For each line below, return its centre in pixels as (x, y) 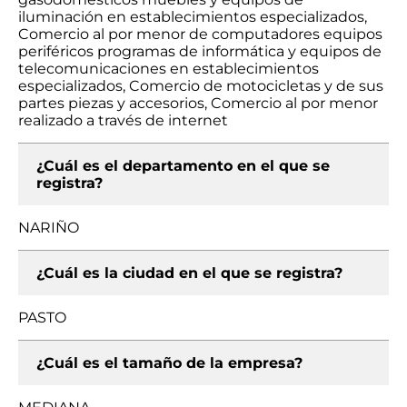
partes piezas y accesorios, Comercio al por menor (198, 103)
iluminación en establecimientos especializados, (193, 17)
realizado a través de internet (123, 120)
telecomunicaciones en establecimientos (169, 69)
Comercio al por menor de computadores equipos (200, 34)
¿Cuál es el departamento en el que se (183, 166)
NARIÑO (49, 228)
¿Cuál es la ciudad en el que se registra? (189, 273)
